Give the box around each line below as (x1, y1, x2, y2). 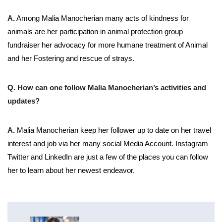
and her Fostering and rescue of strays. (7, 54, 134, 63)
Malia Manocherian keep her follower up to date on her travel (15, 126, 211, 135)
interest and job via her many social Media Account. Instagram (7, 139, 208, 148)
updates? (7, 97, 40, 106)
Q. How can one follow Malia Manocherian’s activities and (7, 83, 206, 92)
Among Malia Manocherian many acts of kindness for (15, 14, 189, 23)
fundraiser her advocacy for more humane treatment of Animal (7, 41, 208, 50)
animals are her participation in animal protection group (7, 27, 183, 36)
